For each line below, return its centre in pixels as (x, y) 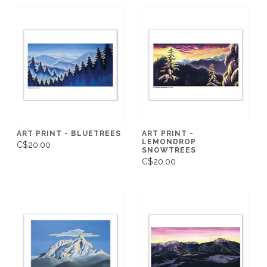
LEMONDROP (169, 142)
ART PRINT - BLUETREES (69, 133)
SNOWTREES (169, 150)
